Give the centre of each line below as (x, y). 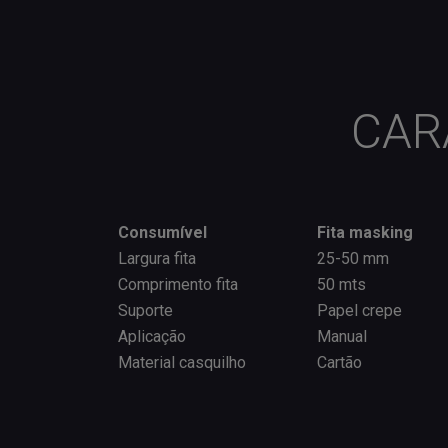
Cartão (339, 362)
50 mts (341, 284)
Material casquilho (182, 362)
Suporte (145, 310)
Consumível (216, 232)
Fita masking (365, 232)
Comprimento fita (178, 284)
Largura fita (157, 258)
